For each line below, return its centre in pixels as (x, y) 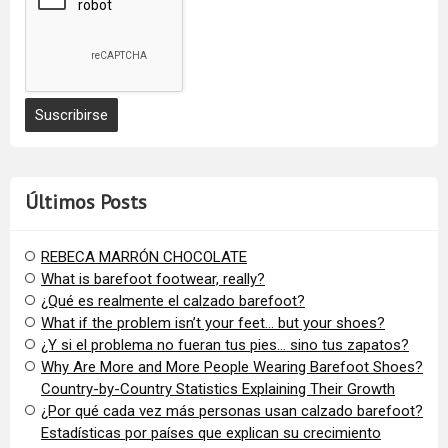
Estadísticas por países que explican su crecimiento (211, 433)
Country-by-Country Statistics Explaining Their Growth (218, 389)
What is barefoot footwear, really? (153, 279)
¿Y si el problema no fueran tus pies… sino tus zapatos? (225, 345)
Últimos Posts (86, 202)
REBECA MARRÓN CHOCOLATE (144, 257)
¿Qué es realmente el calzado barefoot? (173, 301)
